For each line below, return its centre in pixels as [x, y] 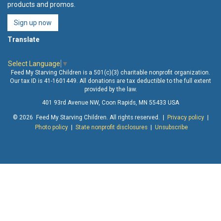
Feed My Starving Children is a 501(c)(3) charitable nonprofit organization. [110, 72]
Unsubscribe [171, 127]
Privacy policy [185, 117]
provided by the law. [110, 89]
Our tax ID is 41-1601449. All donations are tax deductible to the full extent [110, 81]
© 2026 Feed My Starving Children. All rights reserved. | [90, 117]
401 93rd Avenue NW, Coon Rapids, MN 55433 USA [110, 102]
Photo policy [51, 127]
